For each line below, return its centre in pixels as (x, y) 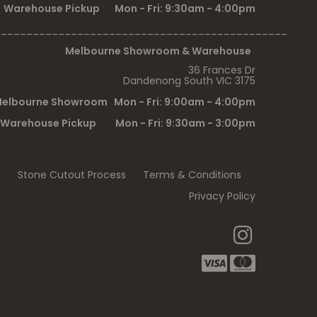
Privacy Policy (222, 196)
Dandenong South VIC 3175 (189, 80)
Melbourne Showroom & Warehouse (160, 51)
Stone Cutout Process (72, 174)
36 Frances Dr (222, 70)
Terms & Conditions (192, 174)
